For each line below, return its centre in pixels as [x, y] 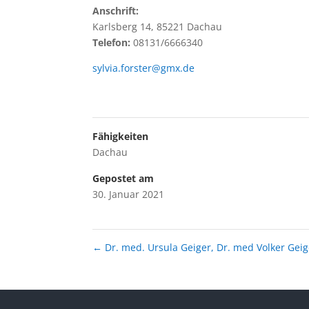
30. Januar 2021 [129, 195]
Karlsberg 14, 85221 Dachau [158, 27]
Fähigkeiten [121, 137]
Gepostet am [123, 179]
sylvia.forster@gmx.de [144, 68]
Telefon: [112, 43]
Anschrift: [116, 11]
